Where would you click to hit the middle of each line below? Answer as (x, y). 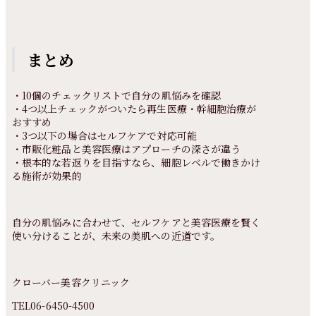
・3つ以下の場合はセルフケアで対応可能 (104, 136)
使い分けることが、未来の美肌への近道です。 (116, 236)
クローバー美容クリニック (71, 282)
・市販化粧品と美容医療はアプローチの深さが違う (126, 149)
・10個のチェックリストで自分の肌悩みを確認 (116, 96)
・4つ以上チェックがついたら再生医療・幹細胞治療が (134, 109)
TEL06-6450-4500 (53, 306)
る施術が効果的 (47, 176)
